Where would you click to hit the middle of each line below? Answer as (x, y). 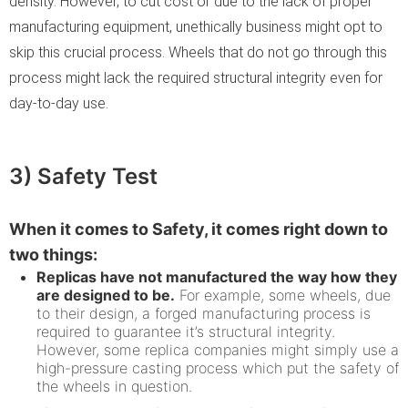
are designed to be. (106, 295)
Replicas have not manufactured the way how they (217, 276)
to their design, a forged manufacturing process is (204, 313)
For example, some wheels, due (283, 295)
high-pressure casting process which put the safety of (218, 367)
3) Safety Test (83, 176)
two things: (53, 254)
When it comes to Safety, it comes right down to (199, 229)
